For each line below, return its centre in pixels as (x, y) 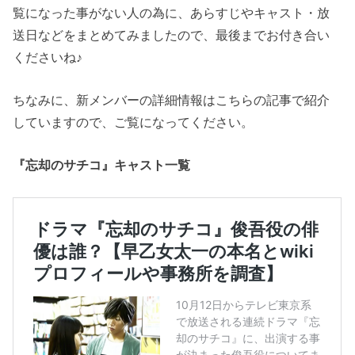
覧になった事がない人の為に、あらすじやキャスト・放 (172, 12)
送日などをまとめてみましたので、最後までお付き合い (172, 34)
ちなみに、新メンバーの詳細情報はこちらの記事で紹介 (172, 100)
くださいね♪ (48, 57)
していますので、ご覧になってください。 (134, 122)
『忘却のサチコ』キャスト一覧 (102, 165)
